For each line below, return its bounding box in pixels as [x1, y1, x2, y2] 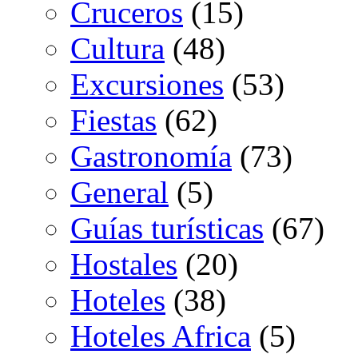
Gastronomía [70, 139, 232, 174]
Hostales [70, 247, 177, 282]
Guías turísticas [70, 211, 264, 246]
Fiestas [70, 103, 157, 138]
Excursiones [70, 67, 224, 102]
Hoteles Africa [70, 319, 251, 354]
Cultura [70, 31, 165, 66]
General [70, 175, 169, 210]
